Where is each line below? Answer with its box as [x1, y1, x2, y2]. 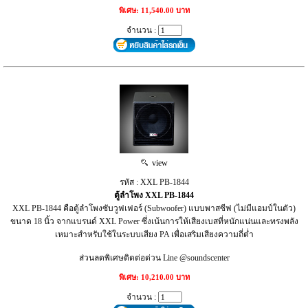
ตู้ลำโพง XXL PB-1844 [114, 190, 194, 200]
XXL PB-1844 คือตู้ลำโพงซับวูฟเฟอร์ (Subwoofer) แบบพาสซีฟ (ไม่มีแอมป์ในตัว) [12, 203, 296, 213]
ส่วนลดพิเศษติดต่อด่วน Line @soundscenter [78, 252, 230, 263]
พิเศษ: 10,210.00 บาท [118, 272, 190, 281]
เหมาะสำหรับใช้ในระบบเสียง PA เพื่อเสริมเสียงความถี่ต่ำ [54, 229, 254, 239]
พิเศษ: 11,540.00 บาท [118, 5, 190, 14]
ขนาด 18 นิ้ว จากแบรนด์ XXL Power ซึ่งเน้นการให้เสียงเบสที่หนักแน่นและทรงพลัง [10, 216, 298, 226]
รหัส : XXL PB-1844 [119, 177, 189, 187]
